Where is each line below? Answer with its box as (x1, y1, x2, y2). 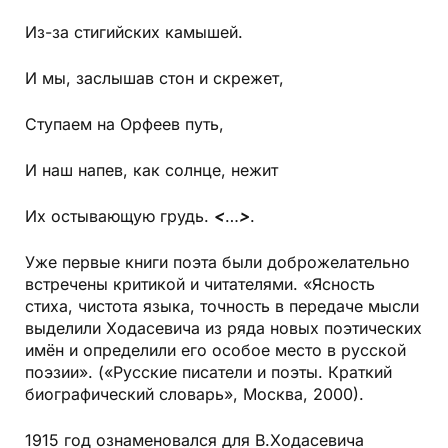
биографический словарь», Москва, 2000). (25, 384, 364, 405)
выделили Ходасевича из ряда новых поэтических (25, 318, 422, 339)
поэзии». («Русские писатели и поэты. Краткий (25, 362, 392, 383)
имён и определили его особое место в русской (25, 340, 406, 361)
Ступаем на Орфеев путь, (25, 114, 224, 135)
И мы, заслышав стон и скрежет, (25, 68, 284, 89)
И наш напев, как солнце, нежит (25, 160, 278, 181)
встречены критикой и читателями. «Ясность (25, 274, 375, 295)
